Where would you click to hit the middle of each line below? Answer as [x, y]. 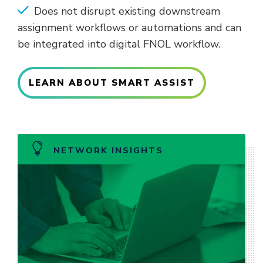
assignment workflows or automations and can [129, 27]
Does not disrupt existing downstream [127, 11]
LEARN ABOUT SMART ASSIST [112, 82]
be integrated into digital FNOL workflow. [119, 44]
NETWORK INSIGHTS [106, 150]
